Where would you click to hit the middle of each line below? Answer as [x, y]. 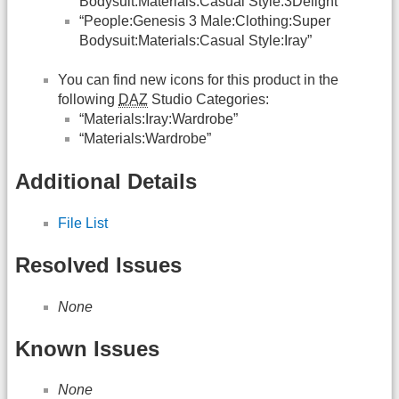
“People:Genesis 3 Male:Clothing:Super [205, 20]
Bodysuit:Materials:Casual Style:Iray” [195, 40]
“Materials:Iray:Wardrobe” [159, 119]
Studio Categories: [208, 100]
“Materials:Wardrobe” [145, 139]
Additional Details [106, 181]
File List [83, 223]
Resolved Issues [98, 265]
